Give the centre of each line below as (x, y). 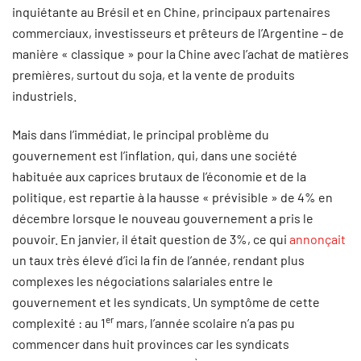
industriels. (44, 95)
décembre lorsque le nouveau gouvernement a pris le (163, 218)
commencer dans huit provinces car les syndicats (151, 344)
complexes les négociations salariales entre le (143, 281)
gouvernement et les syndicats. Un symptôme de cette (166, 302)
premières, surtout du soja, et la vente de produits (154, 75)
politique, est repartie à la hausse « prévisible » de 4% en (172, 197)
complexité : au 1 (59, 323)
